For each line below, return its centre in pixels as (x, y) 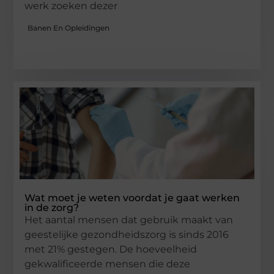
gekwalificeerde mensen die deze (108, 264)
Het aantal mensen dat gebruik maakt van (129, 220)
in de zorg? (52, 207)
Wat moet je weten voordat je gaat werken (132, 198)
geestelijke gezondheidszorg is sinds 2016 (127, 234)
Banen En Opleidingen (69, 28)
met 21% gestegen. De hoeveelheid (111, 249)
